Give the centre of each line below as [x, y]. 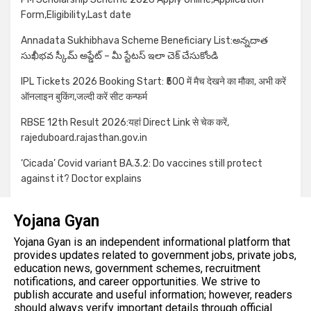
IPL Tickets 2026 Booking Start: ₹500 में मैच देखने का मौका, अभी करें [153, 82]
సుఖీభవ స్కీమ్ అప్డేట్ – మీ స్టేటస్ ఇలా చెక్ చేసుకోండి [119, 56]
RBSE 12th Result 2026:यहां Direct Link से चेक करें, [125, 123]
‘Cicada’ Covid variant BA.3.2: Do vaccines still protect [142, 164]
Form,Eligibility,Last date [76, 15]
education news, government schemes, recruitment [137, 269]
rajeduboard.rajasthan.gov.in [84, 138]
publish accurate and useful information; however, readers [153, 295]
